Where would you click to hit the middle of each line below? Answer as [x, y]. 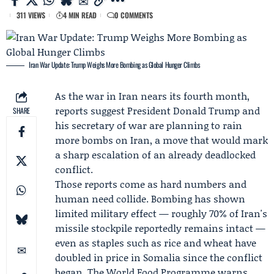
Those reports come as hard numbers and [151, 184]
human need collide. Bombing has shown [150, 198]
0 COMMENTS [134, 15]
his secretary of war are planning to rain [149, 125]
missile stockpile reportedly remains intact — [160, 228]
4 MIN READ [80, 15]
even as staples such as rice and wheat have [156, 243]
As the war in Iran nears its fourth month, [152, 96]
